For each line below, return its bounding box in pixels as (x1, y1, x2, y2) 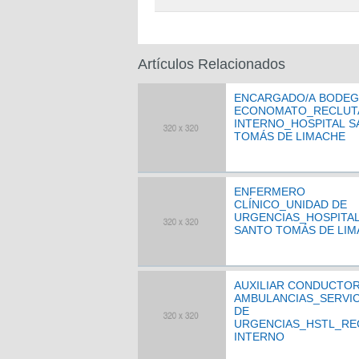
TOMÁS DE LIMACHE (234, 130, 345, 143)
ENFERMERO (234, 185, 305, 198)
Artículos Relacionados (138, 56, 285, 72)
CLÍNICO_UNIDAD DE (234, 198, 347, 211)
